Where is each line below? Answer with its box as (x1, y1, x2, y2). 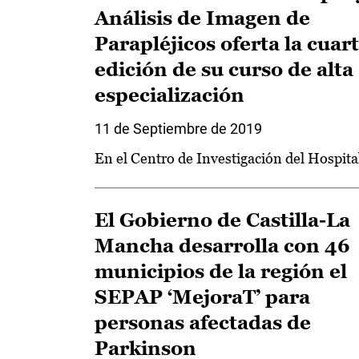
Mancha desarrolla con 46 (95, 235, 350, 256)
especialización (95, 84, 244, 106)
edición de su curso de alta (95, 58, 353, 80)
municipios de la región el (95, 260, 347, 282)
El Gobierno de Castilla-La (95, 209, 350, 231)
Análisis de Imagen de (95, 7, 310, 29)
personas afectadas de (95, 312, 311, 333)
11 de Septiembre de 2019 (95, 120, 262, 137)
